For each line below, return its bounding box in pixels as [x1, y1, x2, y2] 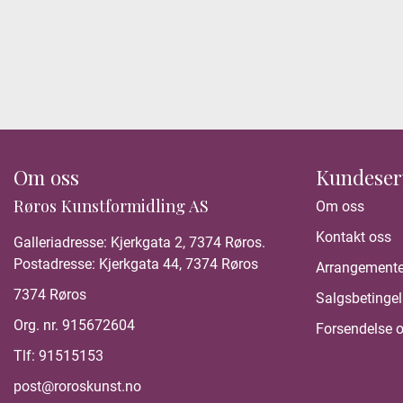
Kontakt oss [316, 228, 391, 246]
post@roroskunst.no [13, 378, 141, 396]
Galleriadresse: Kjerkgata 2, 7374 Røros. [13, 234, 265, 252]
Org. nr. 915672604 [13, 317, 135, 335]
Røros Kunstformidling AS [13, 194, 209, 218]
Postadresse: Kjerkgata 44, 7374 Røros [13, 255, 258, 273]
